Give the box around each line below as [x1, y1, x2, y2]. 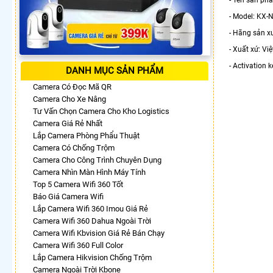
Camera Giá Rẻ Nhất [33, 118, 102, 128]
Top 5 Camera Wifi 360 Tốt [33, 179, 123, 189]
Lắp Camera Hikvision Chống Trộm [33, 252, 152, 262]
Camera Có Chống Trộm [33, 143, 115, 152]
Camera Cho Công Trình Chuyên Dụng [33, 155, 161, 165]
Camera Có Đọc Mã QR [33, 82, 112, 91]
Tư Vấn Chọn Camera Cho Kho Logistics [33, 106, 169, 116]
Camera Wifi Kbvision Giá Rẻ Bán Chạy [33, 228, 165, 238]
